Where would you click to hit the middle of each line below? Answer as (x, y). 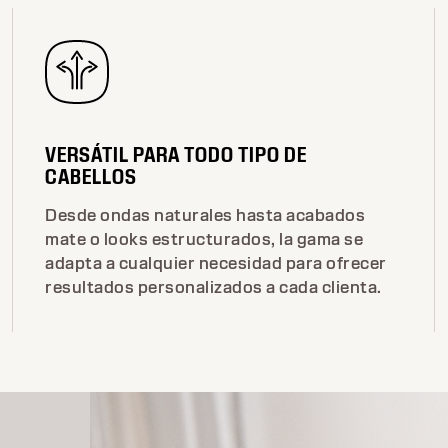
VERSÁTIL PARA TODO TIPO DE (176, 154)
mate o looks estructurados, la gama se (204, 239)
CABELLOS (91, 176)
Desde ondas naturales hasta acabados (205, 215)
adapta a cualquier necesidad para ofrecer (216, 263)
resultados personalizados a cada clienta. (213, 287)
